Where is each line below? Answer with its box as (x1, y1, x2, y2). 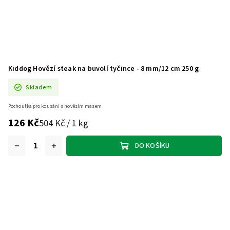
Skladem (26, 82, 52, 92)
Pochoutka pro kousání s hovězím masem (8, 102, 102, 110)
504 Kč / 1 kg (39, 117, 88, 130)
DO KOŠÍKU (135, 141, 170, 151)
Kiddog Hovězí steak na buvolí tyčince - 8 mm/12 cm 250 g (8, 64, 199, 74)
